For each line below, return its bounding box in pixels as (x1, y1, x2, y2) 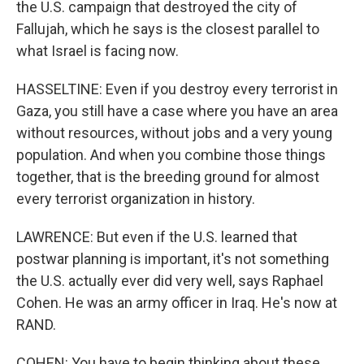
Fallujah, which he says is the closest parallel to (16, 19, 319, 37)
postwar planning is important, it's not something (16, 249, 329, 267)
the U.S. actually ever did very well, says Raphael (16, 271, 323, 289)
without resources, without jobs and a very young (16, 123, 332, 141)
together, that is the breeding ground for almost (16, 167, 319, 185)
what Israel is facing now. (16, 41, 179, 59)
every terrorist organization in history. (16, 189, 255, 207)
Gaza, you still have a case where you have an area (16, 102, 338, 119)
